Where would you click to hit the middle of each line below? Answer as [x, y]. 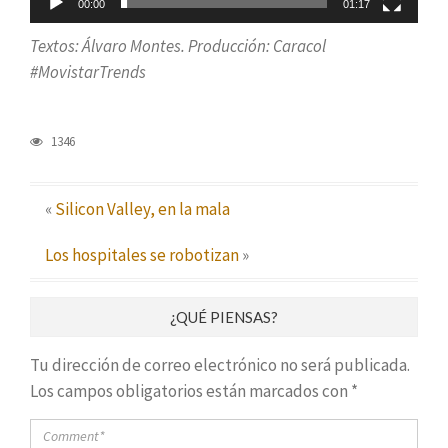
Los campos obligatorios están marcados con [190, 391]
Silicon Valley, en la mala [142, 209]
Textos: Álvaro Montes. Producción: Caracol [178, 46]
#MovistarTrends [88, 72]
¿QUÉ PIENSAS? [224, 317]
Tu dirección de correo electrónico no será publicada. [220, 365]
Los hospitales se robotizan [142, 255]
